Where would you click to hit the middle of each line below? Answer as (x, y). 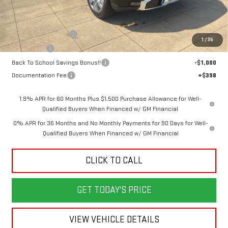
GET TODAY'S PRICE (114, 190)
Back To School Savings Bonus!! (56, 62)
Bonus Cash (28, 48)
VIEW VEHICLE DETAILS (114, 219)
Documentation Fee (39, 75)
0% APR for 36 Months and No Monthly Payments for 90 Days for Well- (110, 123)
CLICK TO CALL (114, 160)
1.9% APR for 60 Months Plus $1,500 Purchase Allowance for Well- (110, 98)
